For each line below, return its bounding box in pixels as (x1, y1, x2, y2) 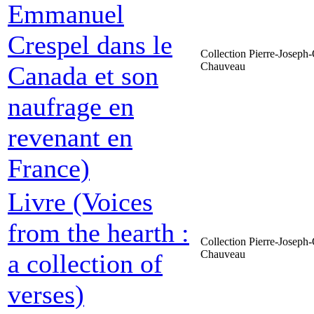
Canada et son (8, 61, 158, 90)
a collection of (8, 249, 163, 278)
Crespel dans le (8, 30, 172, 60)
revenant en (8, 123, 132, 152)
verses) (8, 280, 84, 309)
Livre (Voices (8, 187, 153, 217)
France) (8, 153, 90, 183)
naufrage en (8, 92, 134, 121)
